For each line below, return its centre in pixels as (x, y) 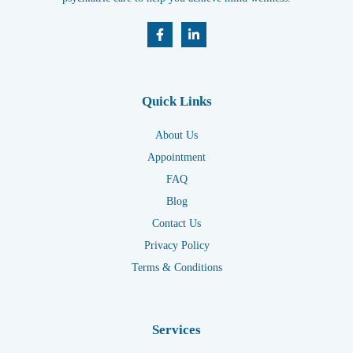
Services (176, 329)
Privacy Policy (176, 245)
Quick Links (176, 101)
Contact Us (176, 223)
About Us (176, 135)
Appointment (176, 157)
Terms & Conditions (176, 267)
